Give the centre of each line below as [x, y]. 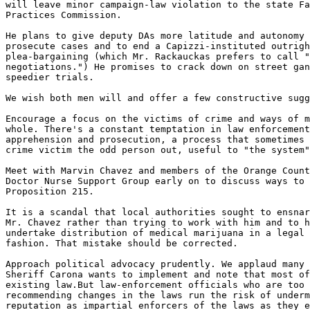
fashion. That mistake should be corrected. [122, 243]
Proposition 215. [50, 191]
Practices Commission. [64, 15]
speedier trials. [50, 77]
